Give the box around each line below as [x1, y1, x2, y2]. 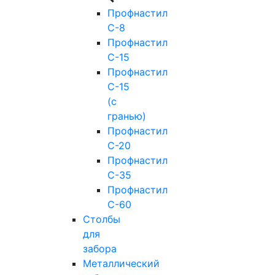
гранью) [107, 110, 146, 123]
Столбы [83, 213, 120, 226]
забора [83, 242, 117, 255]
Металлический [83, 257, 160, 270]
